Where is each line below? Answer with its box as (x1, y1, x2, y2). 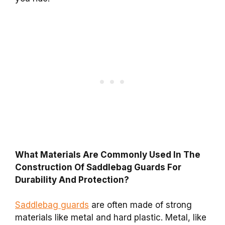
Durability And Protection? (15, 174, 129, 185)
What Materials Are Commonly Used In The (15, 149, 200, 160)
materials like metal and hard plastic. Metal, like (15, 212, 206, 223)
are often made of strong (89, 200, 192, 210)
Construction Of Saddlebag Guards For (15, 162, 181, 172)
